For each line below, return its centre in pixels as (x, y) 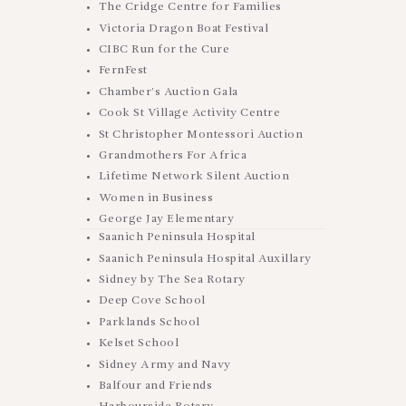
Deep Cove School (152, 301)
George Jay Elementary (166, 219)
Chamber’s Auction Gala (168, 92)
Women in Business (155, 198)
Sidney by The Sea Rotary (172, 280)
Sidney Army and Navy (164, 364)
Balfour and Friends (155, 386)
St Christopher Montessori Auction (200, 134)
